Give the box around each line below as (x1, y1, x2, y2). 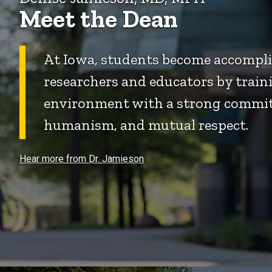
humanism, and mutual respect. (44, 115, 251, 134)
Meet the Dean (19, 4, 178, 33)
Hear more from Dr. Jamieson (19, 153, 144, 165)
